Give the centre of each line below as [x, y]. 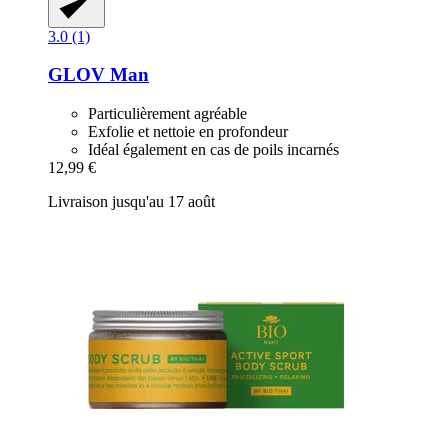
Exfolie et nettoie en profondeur [188, 132]
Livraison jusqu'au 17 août [131, 202]
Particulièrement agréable [167, 114]
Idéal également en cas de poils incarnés [213, 150]
